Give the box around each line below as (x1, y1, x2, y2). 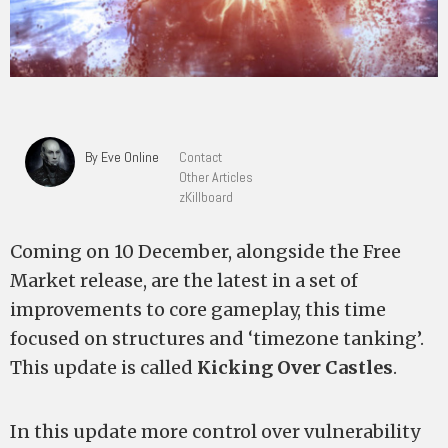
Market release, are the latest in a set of (10, 269, 358, 292)
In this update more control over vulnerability (10, 420, 420, 443)
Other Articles (179, 168, 253, 186)
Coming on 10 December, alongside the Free (10, 240, 401, 263)
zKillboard (179, 188, 233, 206)
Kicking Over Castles (197, 356, 393, 379)
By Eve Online (85, 148, 159, 166)
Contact (179, 148, 222, 166)
